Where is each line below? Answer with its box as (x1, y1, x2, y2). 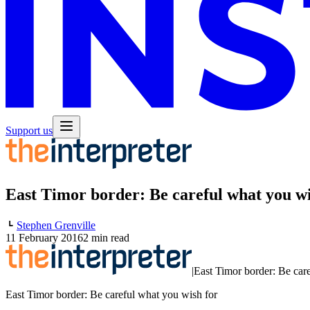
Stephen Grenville (17, 219, 95, 231)
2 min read (83, 231, 129, 244)
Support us (6, 124, 53, 136)
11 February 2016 (6, 231, 83, 244)
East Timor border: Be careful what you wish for (6, 288, 217, 300)
